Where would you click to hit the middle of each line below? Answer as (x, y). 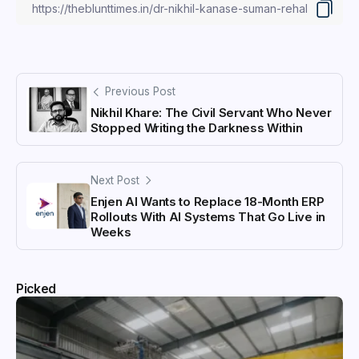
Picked (36, 288)
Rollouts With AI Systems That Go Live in (208, 216)
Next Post (115, 181)
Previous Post (140, 92)
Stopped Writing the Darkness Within (197, 128)
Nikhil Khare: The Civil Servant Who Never (211, 113)
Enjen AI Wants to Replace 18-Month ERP (208, 201)
